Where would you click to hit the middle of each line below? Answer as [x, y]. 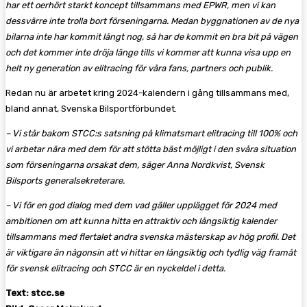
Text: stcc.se [35, 293]
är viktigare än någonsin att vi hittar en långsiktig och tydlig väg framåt [151, 252]
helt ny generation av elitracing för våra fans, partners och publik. [139, 68]
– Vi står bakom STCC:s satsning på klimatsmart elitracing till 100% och [151, 133]
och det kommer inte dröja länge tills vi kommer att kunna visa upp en [148, 52]
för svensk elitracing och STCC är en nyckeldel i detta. [115, 268]
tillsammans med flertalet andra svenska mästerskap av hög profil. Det [150, 236]
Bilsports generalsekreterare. [65, 180]
